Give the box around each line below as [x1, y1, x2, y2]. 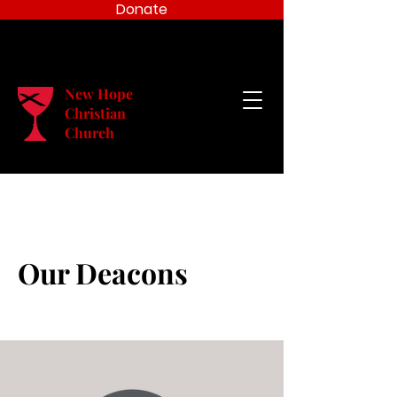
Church [65, 123, 114, 142]
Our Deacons [18, 253, 188, 292]
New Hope [65, 84, 133, 103]
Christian [65, 104, 126, 122]
